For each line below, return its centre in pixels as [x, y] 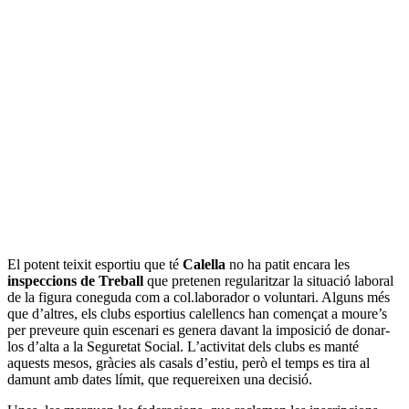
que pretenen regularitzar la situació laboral [268, 281]
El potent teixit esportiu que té [95, 265]
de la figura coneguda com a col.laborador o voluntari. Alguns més [199, 298]
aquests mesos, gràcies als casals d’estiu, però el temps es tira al [189, 363]
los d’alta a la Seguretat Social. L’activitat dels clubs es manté [183, 347]
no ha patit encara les [288, 265]
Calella [204, 265]
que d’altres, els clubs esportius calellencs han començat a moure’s [197, 314]
